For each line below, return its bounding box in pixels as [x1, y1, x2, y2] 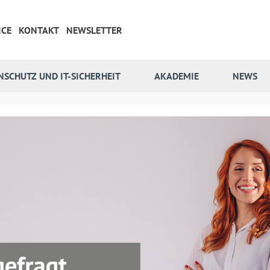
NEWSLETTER [66, 24, 122, 36]
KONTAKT [19, 24, 59, 36]
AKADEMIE [154, 70, 199, 83]
